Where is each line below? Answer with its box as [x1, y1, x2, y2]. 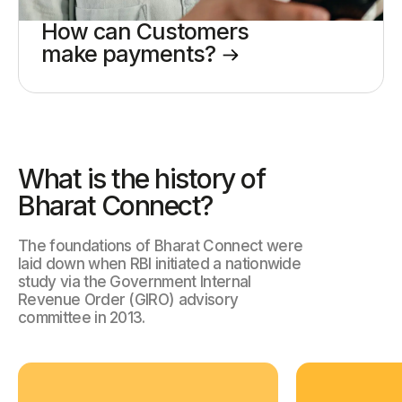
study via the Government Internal [18, 273, 251, 292]
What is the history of [18, 162, 265, 196]
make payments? [41, 40, 221, 68]
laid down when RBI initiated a [18, 255, 225, 274]
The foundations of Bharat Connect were [18, 237, 303, 256]
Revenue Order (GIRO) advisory [18, 291, 239, 310]
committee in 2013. [18, 309, 145, 328]
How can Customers [41, 18, 249, 46]
